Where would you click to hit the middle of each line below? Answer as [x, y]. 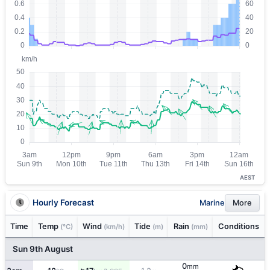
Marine [212, 202]
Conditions [239, 226]
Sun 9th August [43, 249]
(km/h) [114, 227]
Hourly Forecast [63, 202]
